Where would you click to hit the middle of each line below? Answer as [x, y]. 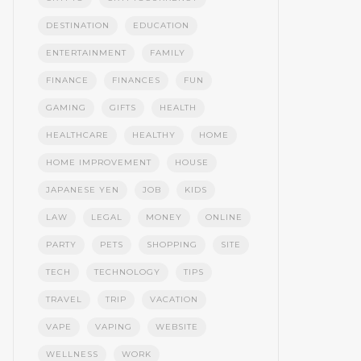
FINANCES [136, 81]
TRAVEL [64, 300]
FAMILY [167, 53]
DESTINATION [77, 26]
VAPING [113, 327]
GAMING [66, 108]
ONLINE [224, 218]
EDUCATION [161, 26]
